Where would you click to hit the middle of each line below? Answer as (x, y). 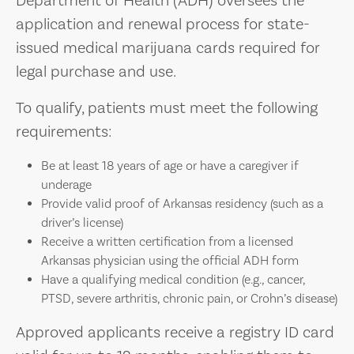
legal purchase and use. (96, 72)
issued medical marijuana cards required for (168, 48)
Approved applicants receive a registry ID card (175, 332)
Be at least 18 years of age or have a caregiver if (170, 166)
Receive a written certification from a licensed (167, 241)
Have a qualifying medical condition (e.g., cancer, (173, 279)
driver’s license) (82, 222)
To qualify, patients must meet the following (167, 108)
